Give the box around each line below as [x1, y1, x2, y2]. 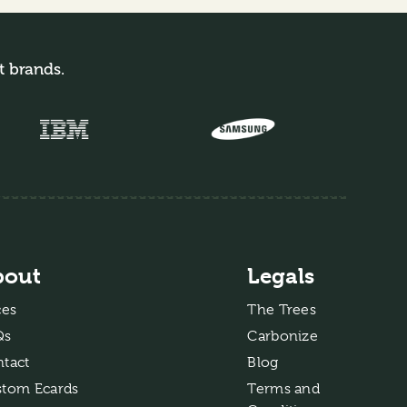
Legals [247, 263, 315, 289]
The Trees [247, 301, 317, 318]
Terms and [247, 380, 321, 397]
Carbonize [247, 327, 319, 344]
